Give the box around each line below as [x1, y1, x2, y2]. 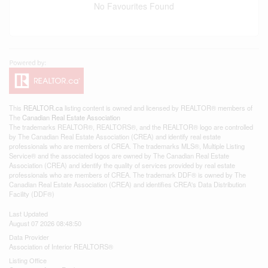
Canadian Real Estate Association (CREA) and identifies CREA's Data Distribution [9, 179, 246, 189]
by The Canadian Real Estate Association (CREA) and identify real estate [9, 132, 221, 141]
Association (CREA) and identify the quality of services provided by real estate [9, 160, 235, 170]
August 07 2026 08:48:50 [9, 218, 81, 228]
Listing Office [9, 255, 47, 265]
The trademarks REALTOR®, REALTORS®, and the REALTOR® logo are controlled [9, 122, 253, 132]
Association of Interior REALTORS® [9, 242, 113, 251]
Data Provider [9, 232, 49, 242]
